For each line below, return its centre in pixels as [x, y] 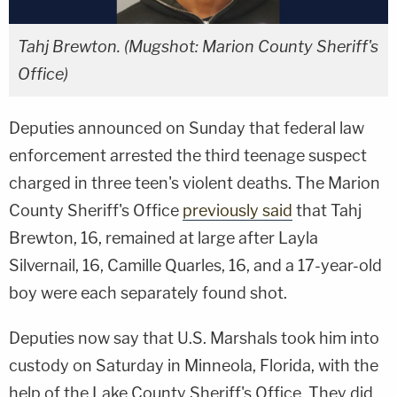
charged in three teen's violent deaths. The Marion [195, 183]
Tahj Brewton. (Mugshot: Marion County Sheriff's [198, 46]
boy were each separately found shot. [148, 292]
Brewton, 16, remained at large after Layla [163, 237]
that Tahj [327, 210]
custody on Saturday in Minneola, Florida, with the [194, 365]
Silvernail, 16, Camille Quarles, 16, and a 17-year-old [195, 265]
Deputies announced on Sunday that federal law [187, 128]
